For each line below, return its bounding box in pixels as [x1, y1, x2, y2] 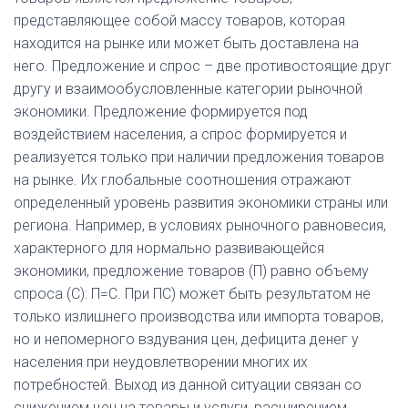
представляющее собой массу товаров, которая [14, 12, 345, 29]
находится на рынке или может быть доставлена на [14, 35, 359, 52]
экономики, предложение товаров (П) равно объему [14, 262, 369, 280]
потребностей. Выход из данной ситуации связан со [14, 376, 362, 393]
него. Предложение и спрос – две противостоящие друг [14, 57, 392, 75]
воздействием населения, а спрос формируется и [14, 126, 347, 143]
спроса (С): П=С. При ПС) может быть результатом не [14, 285, 371, 302]
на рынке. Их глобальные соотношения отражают [14, 171, 351, 189]
